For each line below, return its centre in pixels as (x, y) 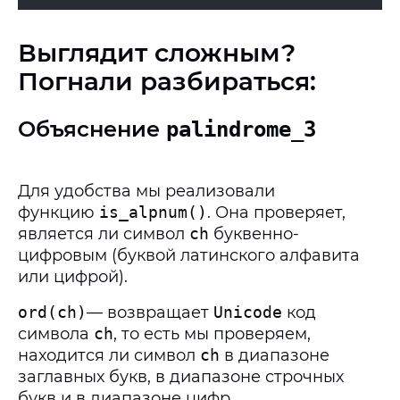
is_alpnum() (153, 212)
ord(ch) (52, 312)
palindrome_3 (241, 129)
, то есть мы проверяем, (212, 334)
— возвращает (150, 312)
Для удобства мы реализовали (146, 191)
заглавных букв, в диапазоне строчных (181, 377)
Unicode (248, 312)
